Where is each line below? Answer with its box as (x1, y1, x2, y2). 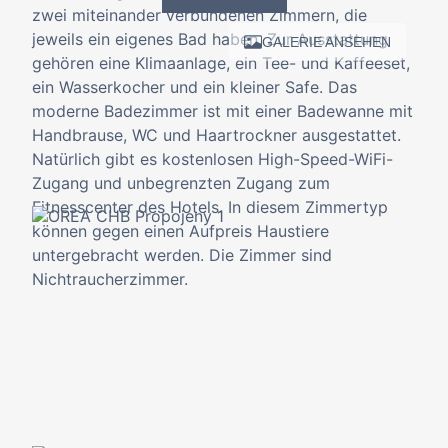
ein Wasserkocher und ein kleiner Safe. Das (32, 77, 357, 97)
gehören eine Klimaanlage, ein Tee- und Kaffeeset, (32, 53, 410, 73)
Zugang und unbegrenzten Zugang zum (32, 173, 330, 193)
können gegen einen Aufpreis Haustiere (32, 221, 329, 241)
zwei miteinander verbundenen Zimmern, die (32, 5, 367, 25)
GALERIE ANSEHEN (262, 34, 391, 50)
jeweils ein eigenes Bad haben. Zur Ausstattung (32, 29, 388, 49)
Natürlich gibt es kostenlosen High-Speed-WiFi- (32, 149, 393, 169)
